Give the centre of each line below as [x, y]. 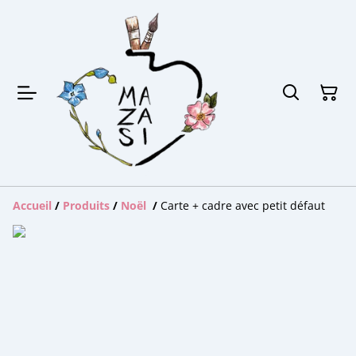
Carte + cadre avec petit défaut [243, 206]
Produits [86, 206]
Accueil [32, 206]
